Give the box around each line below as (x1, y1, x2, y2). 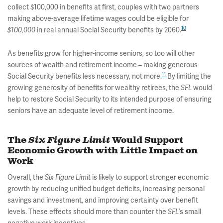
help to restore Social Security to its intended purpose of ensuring (7, 94, 212, 104)
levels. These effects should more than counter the (7, 207, 168, 216)
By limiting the (166, 71, 211, 81)
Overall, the (7, 172, 45, 182)
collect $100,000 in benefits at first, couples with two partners (7, 2, 199, 11)
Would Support (110, 134, 183, 146)
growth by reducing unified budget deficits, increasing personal (7, 184, 205, 193)
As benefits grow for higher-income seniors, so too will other (7, 48, 195, 58)
